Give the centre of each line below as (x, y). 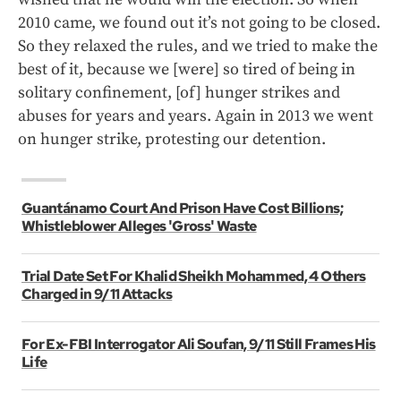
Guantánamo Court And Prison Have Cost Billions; (182, 208)
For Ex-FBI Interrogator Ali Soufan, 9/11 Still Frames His (199, 344)
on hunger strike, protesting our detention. (172, 139)
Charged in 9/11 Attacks (97, 294)
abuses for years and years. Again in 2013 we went (196, 115)
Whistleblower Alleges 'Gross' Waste (139, 226)
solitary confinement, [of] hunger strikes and (179, 92)
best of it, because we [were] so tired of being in (187, 69)
